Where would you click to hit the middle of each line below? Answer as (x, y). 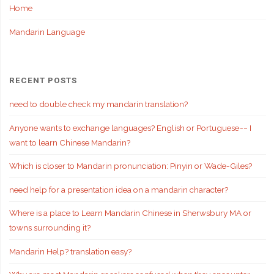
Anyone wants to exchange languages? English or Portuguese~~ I (130, 128)
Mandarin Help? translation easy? (70, 251)
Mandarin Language (47, 31)
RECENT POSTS (43, 80)
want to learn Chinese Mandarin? (69, 142)
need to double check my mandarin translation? (98, 104)
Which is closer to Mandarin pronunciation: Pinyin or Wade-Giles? (130, 166)
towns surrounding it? (50, 228)
